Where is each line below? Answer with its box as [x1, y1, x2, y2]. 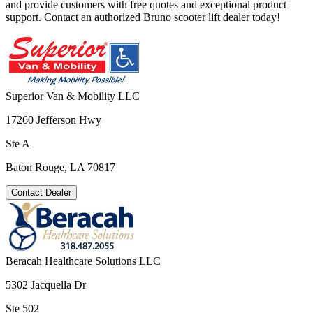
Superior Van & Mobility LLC [6, 89, 140, 102]
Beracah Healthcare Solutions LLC [6, 254, 161, 267]
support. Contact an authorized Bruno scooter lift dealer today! [6, 10, 280, 23]
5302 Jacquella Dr [6, 278, 86, 291]
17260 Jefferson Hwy [6, 113, 101, 126]
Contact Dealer [11, 187, 71, 198]
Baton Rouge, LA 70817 [6, 161, 115, 173]
